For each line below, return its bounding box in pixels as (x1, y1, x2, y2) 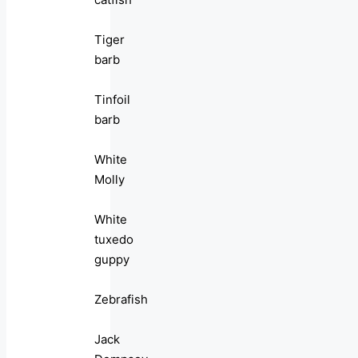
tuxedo (94, 232, 133, 248)
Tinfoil (94, 92, 130, 108)
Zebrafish (94, 292, 148, 308)
